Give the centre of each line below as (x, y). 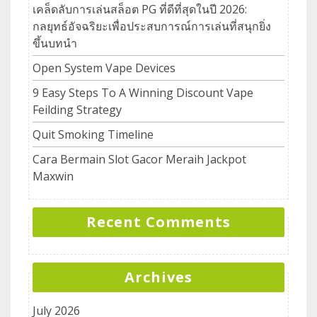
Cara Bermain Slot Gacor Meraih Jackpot (139, 159)
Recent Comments (158, 221)
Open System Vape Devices (104, 68)
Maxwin (53, 176)
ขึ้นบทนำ (55, 43)
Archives (158, 277)
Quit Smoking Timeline (93, 134)
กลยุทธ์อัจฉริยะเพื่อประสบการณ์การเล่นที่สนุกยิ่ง (152, 26)
